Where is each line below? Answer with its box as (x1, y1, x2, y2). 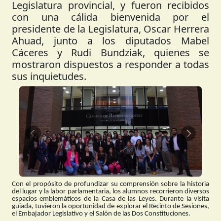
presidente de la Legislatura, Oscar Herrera (12, 22, 209, 36)
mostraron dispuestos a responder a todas (12, 58, 209, 71)
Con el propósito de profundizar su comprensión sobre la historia (12, 181, 209, 188)
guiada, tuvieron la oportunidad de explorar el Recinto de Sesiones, (12, 203, 209, 211)
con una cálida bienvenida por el (12, 10, 209, 24)
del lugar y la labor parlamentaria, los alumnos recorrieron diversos (12, 188, 209, 196)
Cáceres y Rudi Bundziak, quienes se (12, 46, 209, 59)
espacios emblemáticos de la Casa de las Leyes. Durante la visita (12, 195, 209, 203)
